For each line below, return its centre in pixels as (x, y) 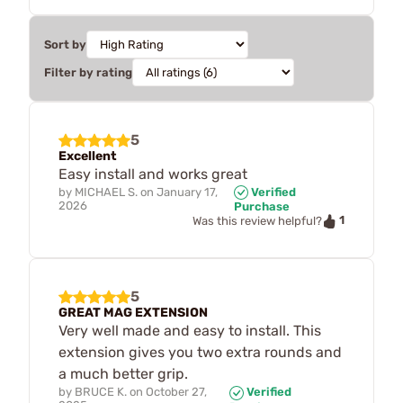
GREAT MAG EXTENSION (133, 312)
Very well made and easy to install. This (190, 330)
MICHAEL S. (106, 192)
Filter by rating (88, 72)
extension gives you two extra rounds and (200, 352)
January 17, (187, 192)
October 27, (176, 391)
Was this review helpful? (257, 221)
